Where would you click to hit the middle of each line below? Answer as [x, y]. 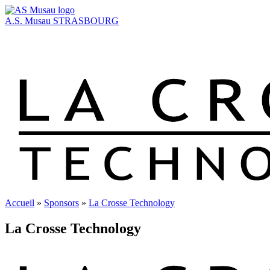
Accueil [20, 203]
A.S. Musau [28, 21]
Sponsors [61, 203]
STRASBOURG [86, 21]
